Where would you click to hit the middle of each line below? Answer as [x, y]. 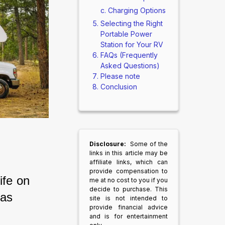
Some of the [149, 144]
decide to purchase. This [129, 189]
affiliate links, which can [129, 162]
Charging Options [137, 10]
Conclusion [119, 87]
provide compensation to [129, 171]
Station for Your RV [132, 44]
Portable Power [126, 34]
